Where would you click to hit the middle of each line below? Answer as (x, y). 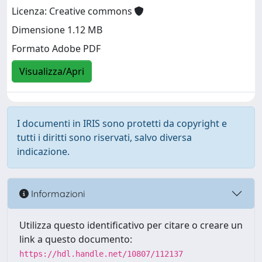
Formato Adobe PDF (56, 49)
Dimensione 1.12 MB (57, 30)
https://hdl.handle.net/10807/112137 (101, 254)
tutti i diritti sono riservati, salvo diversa (104, 137)
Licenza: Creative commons (73, 11)
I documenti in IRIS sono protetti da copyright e (122, 123)
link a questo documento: (76, 239)
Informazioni (57, 193)
